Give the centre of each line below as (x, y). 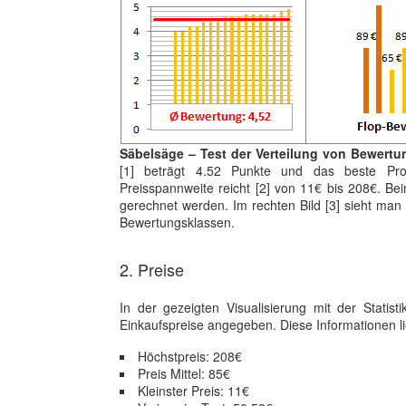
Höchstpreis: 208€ (190, 356)
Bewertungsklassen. (177, 222)
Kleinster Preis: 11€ (193, 391)
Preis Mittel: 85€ (184, 373)
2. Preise (152, 269)
